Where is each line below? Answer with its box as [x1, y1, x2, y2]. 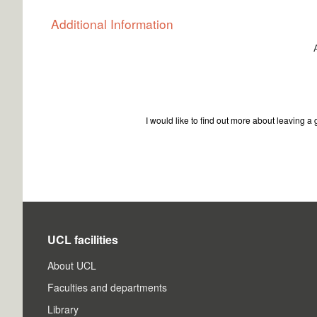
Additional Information [51, 14, 174, 33]
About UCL [47, 258, 97, 272]
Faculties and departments [47, 279, 168, 294]
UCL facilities [47, 231, 119, 248]
